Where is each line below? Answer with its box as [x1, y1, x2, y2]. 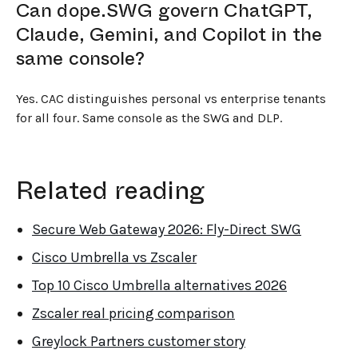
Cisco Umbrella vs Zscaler [32, 248, 197, 266]
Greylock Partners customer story [32, 332, 245, 350]
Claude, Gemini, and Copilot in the [16, 20, 323, 48]
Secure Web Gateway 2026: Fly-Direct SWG [32, 220, 301, 238]
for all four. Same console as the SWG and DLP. [16, 109, 282, 125]
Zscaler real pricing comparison [32, 304, 235, 322]
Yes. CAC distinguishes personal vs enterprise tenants [16, 90, 326, 106]
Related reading [16, 171, 205, 209]
